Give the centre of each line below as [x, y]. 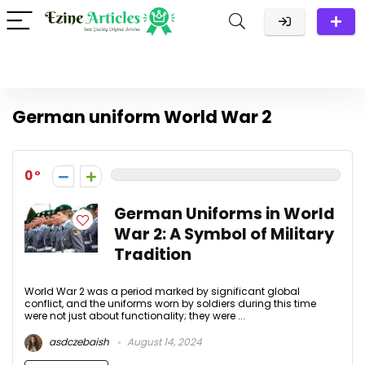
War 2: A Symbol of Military [224, 234]
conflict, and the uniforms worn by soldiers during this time [170, 303]
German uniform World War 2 [142, 117]
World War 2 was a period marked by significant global [162, 291]
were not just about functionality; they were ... [135, 316]
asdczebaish [78, 342]
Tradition [153, 255]
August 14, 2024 [163, 342]
